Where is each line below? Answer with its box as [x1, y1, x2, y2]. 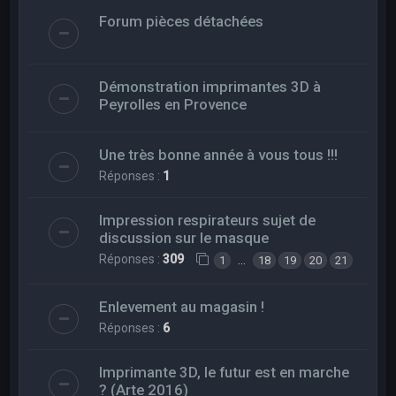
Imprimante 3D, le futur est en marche [99, 362, 350, 381]
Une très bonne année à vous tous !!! [99, 145, 339, 164]
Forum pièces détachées [99, 11, 264, 30]
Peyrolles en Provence [99, 95, 247, 113]
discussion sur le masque [99, 228, 270, 247]
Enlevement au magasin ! [99, 297, 265, 316]
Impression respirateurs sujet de [99, 210, 316, 229]
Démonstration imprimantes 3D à [99, 77, 322, 95]
